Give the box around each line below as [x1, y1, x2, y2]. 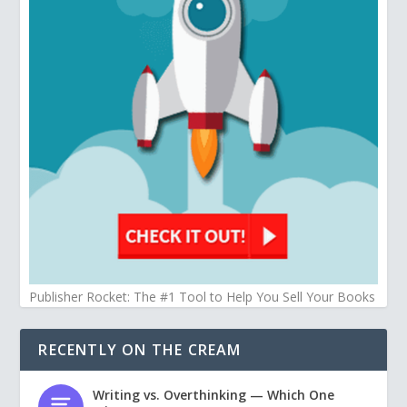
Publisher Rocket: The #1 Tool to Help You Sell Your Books [29, 287, 376, 305]
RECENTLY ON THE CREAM [38, 339, 242, 360]
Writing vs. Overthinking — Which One [93, 385, 335, 403]
